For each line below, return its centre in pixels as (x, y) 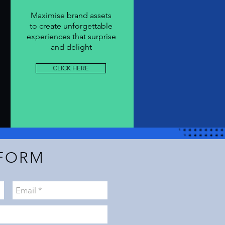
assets (100, 15)
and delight (71, 47)
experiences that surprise (71, 36)
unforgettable (87, 26)
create (50, 26)
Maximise (49, 15)
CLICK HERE (71, 68)
